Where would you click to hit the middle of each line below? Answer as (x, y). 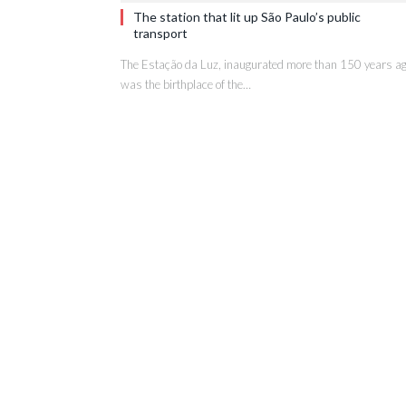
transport (160, 33)
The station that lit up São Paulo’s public (247, 17)
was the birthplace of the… (186, 84)
